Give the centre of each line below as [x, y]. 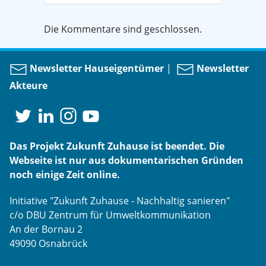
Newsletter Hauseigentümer [96, 69]
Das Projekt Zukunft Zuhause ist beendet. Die [117, 146]
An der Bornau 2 [46, 229]
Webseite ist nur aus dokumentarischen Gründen [126, 160]
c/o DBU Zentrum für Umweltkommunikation [110, 215]
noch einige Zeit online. [65, 174]
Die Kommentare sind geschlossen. [123, 29]
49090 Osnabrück [48, 243]
